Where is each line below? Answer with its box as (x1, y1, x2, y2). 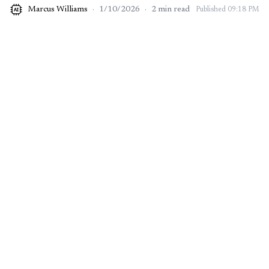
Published (196, 6, 228, 13)
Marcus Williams (28, 5, 88, 14)
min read (158, 5, 190, 14)
